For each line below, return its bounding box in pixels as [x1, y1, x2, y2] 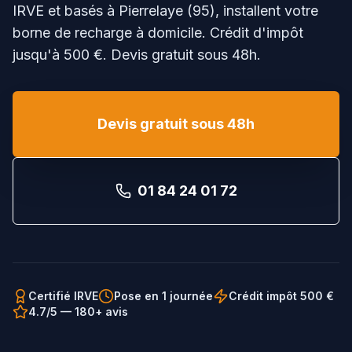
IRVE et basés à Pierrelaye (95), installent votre [13, 2, 318, 19]
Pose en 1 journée [114, 289, 213, 302]
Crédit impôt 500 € [229, 289, 334, 302]
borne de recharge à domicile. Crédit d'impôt [13, 24, 303, 41]
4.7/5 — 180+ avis [28, 305, 128, 318]
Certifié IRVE [28, 289, 98, 302]
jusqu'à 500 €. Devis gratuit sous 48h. [13, 46, 261, 63]
